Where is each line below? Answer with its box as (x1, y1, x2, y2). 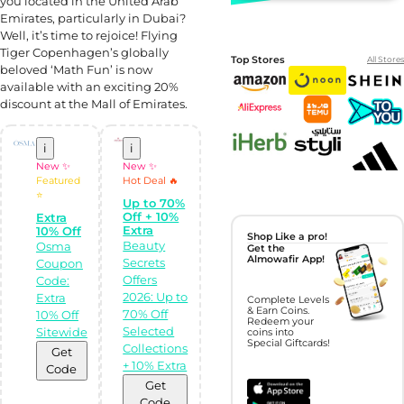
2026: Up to (123, 289, 188, 304)
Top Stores (230, 53, 285, 66)
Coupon (35, 255, 83, 271)
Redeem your (247, 316, 315, 328)
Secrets (123, 254, 166, 270)
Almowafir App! (247, 252, 326, 265)
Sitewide (35, 324, 87, 339)
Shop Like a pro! (247, 230, 328, 243)
